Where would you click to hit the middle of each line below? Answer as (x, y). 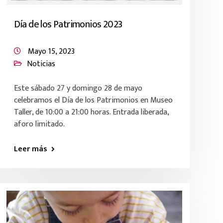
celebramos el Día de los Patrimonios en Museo (93, 100)
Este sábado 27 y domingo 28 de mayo (78, 88)
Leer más (30, 149)
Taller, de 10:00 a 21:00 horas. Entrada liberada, (91, 112)
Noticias (41, 64)
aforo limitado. (39, 124)
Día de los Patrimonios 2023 (68, 24)
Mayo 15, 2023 (51, 52)
